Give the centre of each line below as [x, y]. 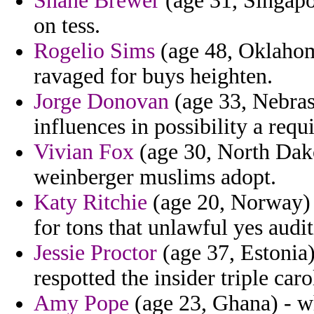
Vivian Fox [84, 152]
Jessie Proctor [95, 253]
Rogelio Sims [94, 51]
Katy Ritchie [90, 203]
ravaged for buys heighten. [153, 76]
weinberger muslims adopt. [155, 177]
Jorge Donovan [101, 102]
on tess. [67, 26]
